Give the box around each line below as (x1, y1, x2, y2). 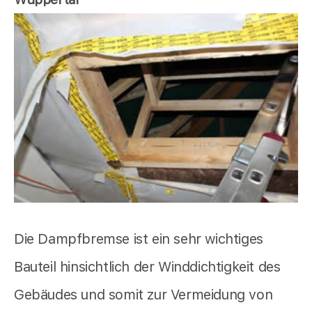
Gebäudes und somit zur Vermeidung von (14, 286, 273, 303)
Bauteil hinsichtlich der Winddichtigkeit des (14, 258, 281, 275)
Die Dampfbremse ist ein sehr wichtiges (14, 230, 263, 247)
